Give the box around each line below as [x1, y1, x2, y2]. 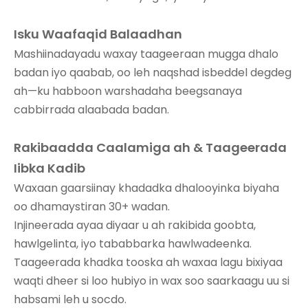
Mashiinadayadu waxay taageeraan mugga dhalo [14, 45, 278, 62]
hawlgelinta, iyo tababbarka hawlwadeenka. [14, 235, 252, 252]
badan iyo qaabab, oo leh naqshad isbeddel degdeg [14, 64, 291, 80]
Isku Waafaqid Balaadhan [14, 25, 182, 43]
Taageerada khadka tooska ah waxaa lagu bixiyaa [14, 254, 283, 270]
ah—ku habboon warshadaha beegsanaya [14, 82, 242, 99]
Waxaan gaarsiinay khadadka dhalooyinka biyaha [14, 179, 279, 196]
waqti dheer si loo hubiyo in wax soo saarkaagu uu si [14, 272, 289, 289]
